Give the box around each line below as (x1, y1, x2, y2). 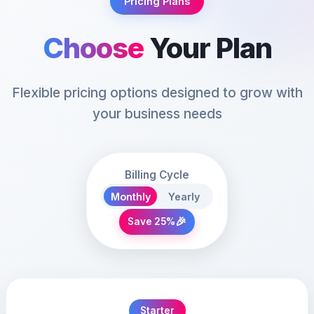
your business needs (92, 105, 222, 122)
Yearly (168, 190, 200, 203)
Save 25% (128, 216, 175, 227)
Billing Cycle (125, 168, 189, 182)
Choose (42, 31, 144, 65)
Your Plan (143, 31, 272, 65)
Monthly (110, 190, 151, 203)
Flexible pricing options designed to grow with (11, 84, 303, 101)
